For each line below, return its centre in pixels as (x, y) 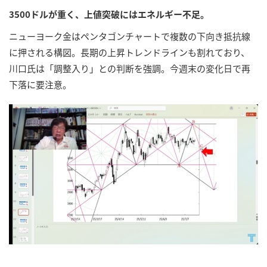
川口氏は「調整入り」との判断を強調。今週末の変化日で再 (130, 68)
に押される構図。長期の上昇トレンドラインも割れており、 (129, 52)
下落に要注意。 (40, 84)
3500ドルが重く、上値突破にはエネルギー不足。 (109, 14)
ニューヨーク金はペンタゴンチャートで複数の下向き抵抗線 (130, 36)
